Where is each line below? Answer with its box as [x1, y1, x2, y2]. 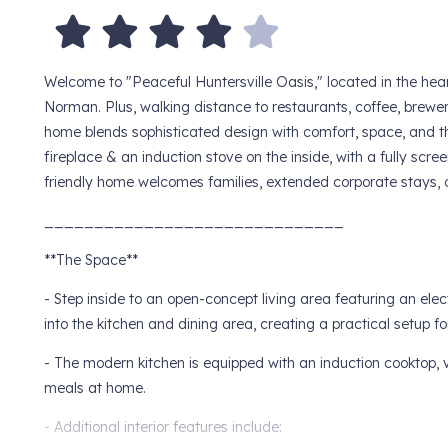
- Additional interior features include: [43, 418, 282, 437]
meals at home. [43, 379, 146, 398]
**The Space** [43, 251, 138, 270]
